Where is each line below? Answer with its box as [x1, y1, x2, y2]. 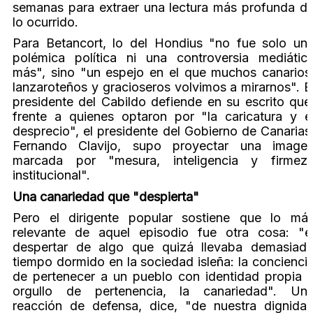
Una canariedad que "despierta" [13, 189, 199, 204]
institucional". [13, 168, 90, 183]
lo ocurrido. [13, 15, 78, 30]
